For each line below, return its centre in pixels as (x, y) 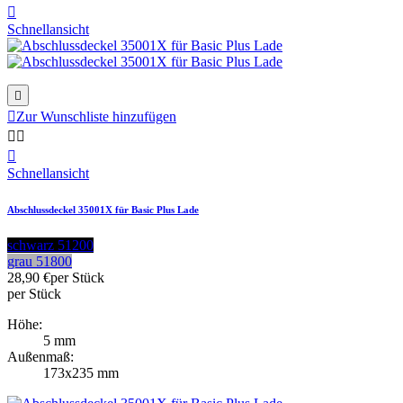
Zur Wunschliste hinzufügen (96, 116)
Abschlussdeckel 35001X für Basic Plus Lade (103, 209)
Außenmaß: (40, 356)
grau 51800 (40, 261)
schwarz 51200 (50, 245)
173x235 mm (81, 372)
